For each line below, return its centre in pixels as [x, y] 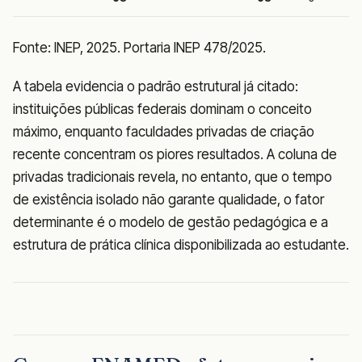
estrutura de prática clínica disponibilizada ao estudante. [181, 245]
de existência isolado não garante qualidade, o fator [168, 200]
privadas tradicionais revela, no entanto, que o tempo [173, 177]
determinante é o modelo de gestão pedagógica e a [170, 223]
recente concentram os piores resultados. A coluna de [175, 155]
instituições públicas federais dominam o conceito [162, 109]
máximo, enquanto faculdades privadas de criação [164, 132]
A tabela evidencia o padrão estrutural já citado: [156, 87]
